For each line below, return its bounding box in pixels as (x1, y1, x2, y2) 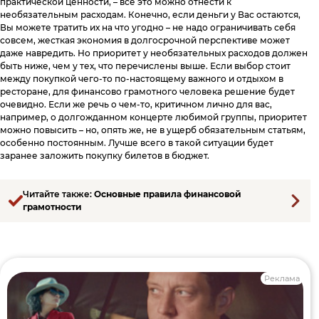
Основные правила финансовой (94, 188, 241, 199)
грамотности (23, 201, 82, 212)
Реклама (264, 273, 300, 283)
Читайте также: (23, 188, 94, 199)
